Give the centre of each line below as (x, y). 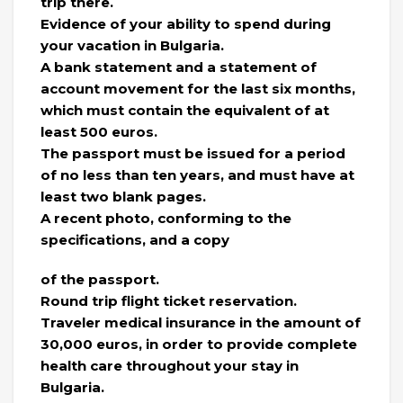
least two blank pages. (123, 197)
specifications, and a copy (135, 240)
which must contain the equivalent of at (185, 111)
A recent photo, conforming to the (166, 219)
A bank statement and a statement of (179, 67)
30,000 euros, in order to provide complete (199, 345)
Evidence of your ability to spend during (186, 24)
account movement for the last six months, (198, 89)
